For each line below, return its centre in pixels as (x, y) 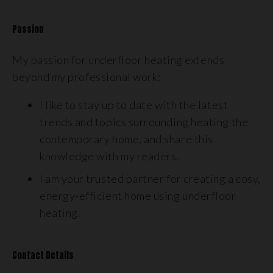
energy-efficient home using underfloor (138, 196)
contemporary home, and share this (126, 139)
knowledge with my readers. (110, 156)
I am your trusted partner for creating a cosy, (150, 179)
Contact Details (43, 255)
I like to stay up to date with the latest (134, 105)
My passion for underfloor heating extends (119, 60)
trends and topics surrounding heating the (144, 122)
